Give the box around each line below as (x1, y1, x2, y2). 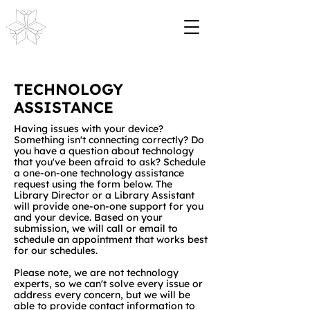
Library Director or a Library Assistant (14, 189, 194, 201)
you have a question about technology (14, 145, 194, 157)
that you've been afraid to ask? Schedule (14, 156, 206, 168)
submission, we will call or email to (14, 222, 178, 235)
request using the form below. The (14, 178, 172, 190)
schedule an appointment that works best (14, 233, 208, 246)
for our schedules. (14, 244, 98, 257)
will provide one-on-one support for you (14, 200, 203, 212)
